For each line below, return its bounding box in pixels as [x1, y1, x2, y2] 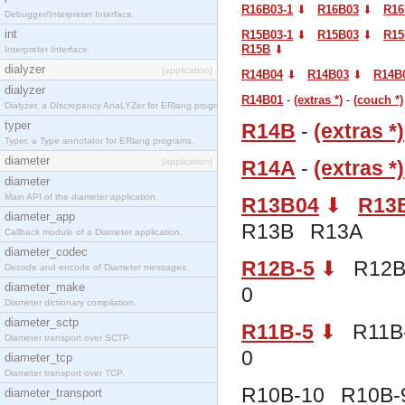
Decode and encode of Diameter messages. [5, 262, 189, 272]
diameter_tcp [5, 351, 72, 364]
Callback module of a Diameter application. [5, 227, 183, 237]
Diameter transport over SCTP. [5, 333, 131, 343]
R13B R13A [241, 220, 373, 243]
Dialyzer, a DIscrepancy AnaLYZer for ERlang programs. [5, 100, 236, 110]
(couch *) [353, 93, 403, 107]
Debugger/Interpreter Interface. [5, 9, 135, 19]
